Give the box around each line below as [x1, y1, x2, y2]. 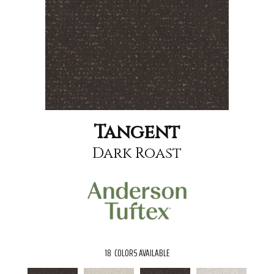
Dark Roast [92, 143, 182, 163]
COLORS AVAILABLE [114, 245, 169, 261]
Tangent [94, 120, 180, 145]
